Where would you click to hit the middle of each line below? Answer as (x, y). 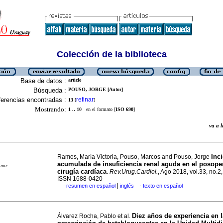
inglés (127, 186)
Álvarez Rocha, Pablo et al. (95, 216)
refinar (85, 100)
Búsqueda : (50, 90)
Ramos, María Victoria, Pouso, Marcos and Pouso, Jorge (134, 157)
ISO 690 (124, 109)
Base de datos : (43, 81)
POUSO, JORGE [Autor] (96, 89)
